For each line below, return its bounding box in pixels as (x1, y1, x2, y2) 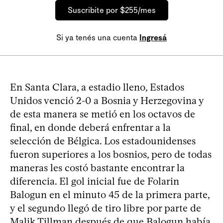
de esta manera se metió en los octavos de (10, 108, 195, 120)
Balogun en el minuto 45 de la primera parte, (10, 188, 210, 201)
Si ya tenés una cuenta (56, 32, 139, 42)
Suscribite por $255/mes (67, 5, 156, 15)
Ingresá (139, 32, 167, 42)
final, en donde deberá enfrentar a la (10, 121, 171, 133)
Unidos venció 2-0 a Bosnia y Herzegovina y (10, 94, 204, 107)
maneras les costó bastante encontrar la (10, 161, 185, 174)
